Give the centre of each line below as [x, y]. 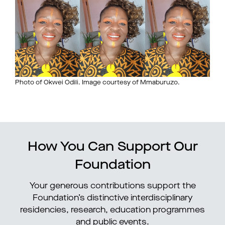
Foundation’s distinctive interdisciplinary [113, 198]
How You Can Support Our [113, 147]
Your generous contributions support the [113, 186]
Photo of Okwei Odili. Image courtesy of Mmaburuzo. [97, 83]
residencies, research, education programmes [113, 210]
